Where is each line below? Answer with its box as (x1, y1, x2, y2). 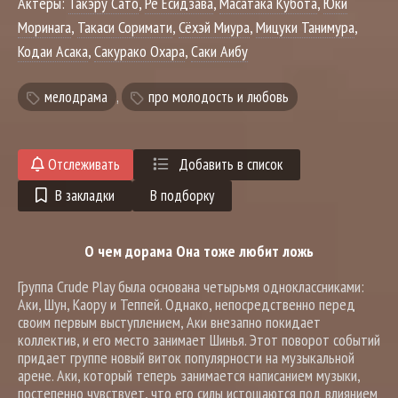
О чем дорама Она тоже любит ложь (84, 241, 314, 261)
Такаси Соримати (77, 17, 172, 37)
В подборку (149, 186, 214, 205)
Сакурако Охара (94, 41, 185, 61)
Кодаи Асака (18, 41, 88, 61)
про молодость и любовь (148, 87, 290, 107)
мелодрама (44, 87, 107, 107)
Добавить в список (179, 155, 283, 174)
